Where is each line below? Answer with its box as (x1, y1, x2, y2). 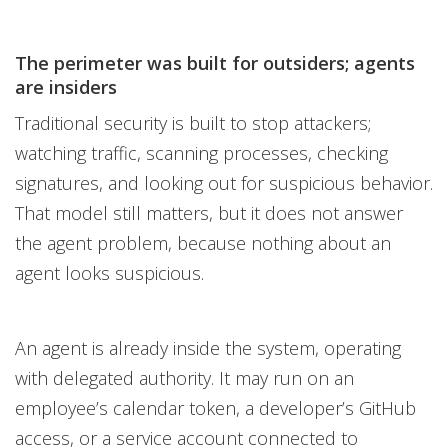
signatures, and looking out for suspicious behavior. (15, 171, 433, 195)
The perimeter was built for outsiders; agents (15, 51, 415, 75)
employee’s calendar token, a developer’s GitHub (15, 396, 416, 420)
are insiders (15, 75, 117, 99)
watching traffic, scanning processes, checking (15, 141, 388, 165)
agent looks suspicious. (15, 261, 204, 285)
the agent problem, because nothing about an (15, 231, 391, 255)
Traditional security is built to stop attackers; (15, 111, 371, 135)
